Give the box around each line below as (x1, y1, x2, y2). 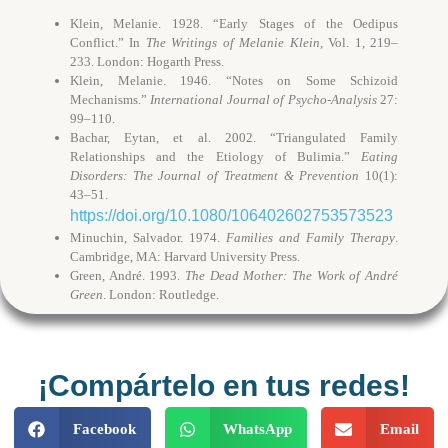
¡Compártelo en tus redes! (38, 368, 410, 402)
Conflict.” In (70, 34, 146, 50)
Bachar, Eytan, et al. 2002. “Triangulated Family (70, 129, 398, 145)
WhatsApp (223, 421, 293, 438)
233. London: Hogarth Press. (70, 53, 224, 69)
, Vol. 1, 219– (319, 34, 399, 50)
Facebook (72, 421, 136, 438)
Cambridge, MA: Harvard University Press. (70, 248, 300, 264)
